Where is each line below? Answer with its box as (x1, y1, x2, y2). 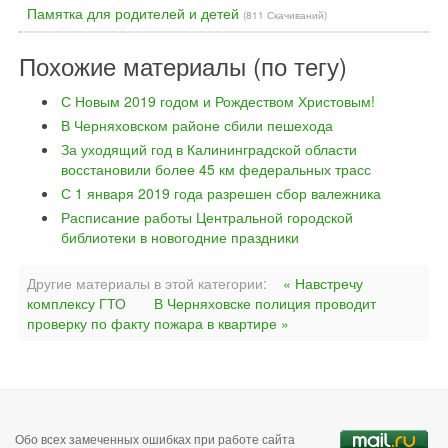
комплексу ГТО (27, 293, 126, 313)
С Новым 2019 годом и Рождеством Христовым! (61, 91, 375, 111)
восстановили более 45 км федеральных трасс (61, 159, 371, 179)
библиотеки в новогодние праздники (61, 227, 299, 247)
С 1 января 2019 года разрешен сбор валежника (61, 183, 381, 203)
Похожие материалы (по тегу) (19, 48, 347, 83)
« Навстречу (283, 273, 363, 293)
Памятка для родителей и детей (27, 3, 243, 23)
